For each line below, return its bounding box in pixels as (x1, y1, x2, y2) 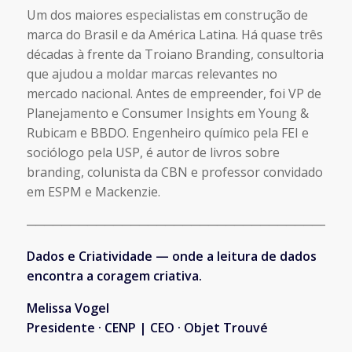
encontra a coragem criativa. (26, 267, 202, 285)
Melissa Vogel (26, 299, 109, 317)
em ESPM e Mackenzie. (26, 183, 160, 201)
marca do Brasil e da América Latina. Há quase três (26, 26, 323, 44)
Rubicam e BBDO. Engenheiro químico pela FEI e (26, 124, 309, 142)
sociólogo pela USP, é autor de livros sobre (26, 144, 280, 162)
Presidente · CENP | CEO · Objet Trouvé (26, 319, 268, 337)
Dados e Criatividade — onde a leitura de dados (26, 247, 317, 266)
